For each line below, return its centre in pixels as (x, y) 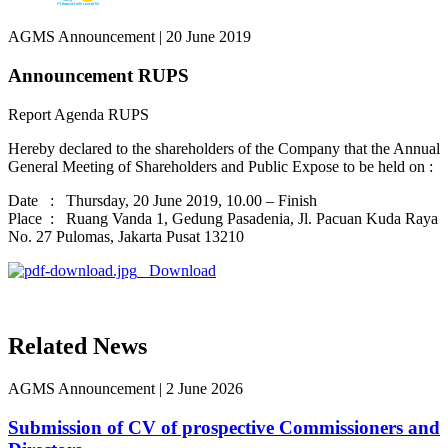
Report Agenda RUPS (78, 114)
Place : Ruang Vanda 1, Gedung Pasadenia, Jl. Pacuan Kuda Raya (223, 218)
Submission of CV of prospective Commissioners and (224, 428)
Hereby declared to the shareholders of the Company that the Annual (224, 148)
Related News (77, 346)
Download (176, 270)
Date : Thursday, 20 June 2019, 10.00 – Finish (162, 200)
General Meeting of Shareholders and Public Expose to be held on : (220, 166)
